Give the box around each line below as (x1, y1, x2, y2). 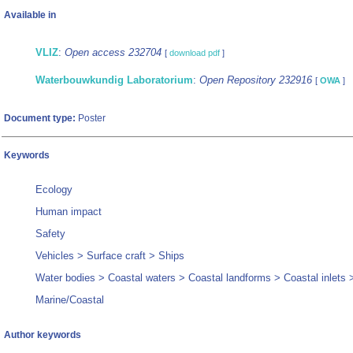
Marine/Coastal (35, 294, 104, 307)
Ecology (35, 184, 72, 196)
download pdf (169, 48, 220, 58)
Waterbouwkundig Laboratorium (35, 74, 193, 87)
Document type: (4, 113, 76, 124)
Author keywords (4, 329, 81, 341)
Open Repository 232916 (199, 74, 312, 87)
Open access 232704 (65, 46, 162, 59)
